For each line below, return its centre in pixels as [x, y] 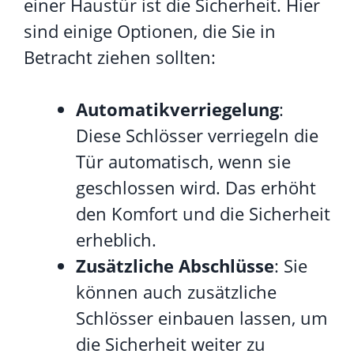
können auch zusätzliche [176, 291]
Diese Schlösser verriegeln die [197, 135]
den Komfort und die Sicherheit [203, 213]
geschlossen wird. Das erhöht [196, 187]
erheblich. [116, 239]
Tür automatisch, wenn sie [183, 161]
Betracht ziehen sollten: [120, 56]
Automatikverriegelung [177, 109]
